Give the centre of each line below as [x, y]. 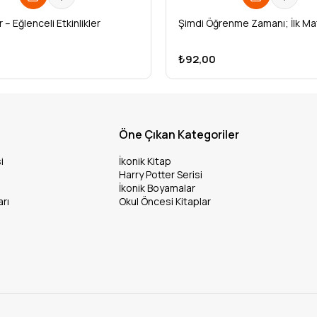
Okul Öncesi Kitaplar [165, 201]
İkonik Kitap [145, 161]
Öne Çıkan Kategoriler [179, 134]
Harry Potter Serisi [161, 174]
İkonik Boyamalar [157, 188]
